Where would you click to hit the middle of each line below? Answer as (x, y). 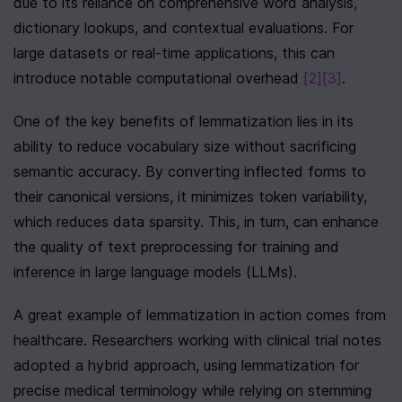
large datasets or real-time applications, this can (174, 53)
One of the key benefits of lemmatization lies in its (184, 121)
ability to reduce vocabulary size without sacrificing (185, 146)
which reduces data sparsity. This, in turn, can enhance (196, 222)
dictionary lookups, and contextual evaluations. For (184, 28)
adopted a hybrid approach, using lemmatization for (186, 365)
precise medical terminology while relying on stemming (192, 390)
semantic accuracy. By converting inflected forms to (190, 171)
